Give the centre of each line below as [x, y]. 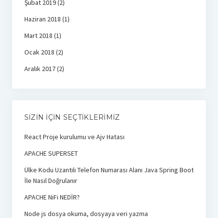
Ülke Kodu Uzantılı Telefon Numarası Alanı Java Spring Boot [109, 170]
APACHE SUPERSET [51, 153]
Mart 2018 [38, 35]
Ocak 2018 [39, 52]
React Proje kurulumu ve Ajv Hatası [74, 136]
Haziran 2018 [42, 19]
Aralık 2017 [40, 68]
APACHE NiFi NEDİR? [52, 197]
